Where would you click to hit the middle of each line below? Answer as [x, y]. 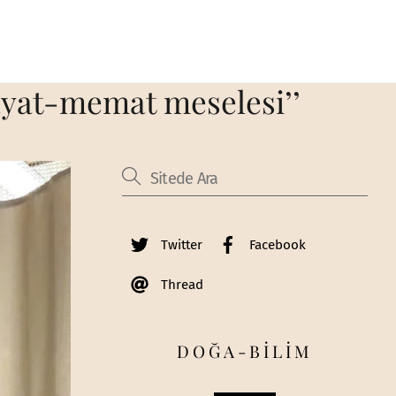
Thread [180, 285]
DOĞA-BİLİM [245, 350]
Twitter [179, 245]
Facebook [275, 245]
